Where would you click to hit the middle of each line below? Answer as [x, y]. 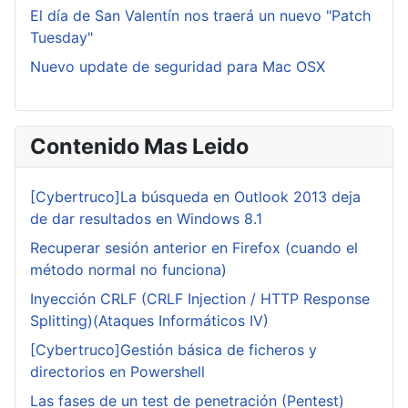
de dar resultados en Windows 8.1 [146, 219]
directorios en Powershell [117, 372]
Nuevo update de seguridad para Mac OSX [178, 67]
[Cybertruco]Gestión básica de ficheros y [173, 350]
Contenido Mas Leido [139, 147]
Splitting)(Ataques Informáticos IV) [149, 321]
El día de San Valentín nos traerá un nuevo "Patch [200, 16]
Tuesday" [61, 38]
